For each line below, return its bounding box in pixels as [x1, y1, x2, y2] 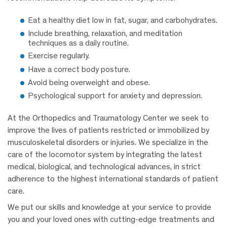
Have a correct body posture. [28, 64, 130, 74]
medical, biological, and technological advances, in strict [8, 162, 201, 172]
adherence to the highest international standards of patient [8, 174, 218, 184]
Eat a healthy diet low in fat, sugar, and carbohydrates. [28, 15, 217, 25]
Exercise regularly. [28, 51, 90, 61]
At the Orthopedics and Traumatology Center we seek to [8, 113, 209, 123]
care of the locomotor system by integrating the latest [8, 149, 202, 160]
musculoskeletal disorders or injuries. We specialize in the [8, 137, 208, 147]
